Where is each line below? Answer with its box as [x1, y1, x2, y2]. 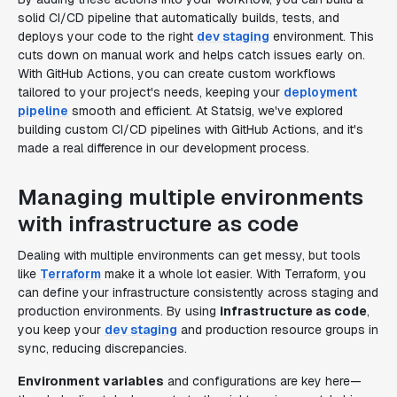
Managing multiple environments [18, 183, 363, 211]
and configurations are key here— [164, 373, 362, 389]
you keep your [18, 322, 105, 338]
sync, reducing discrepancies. [18, 340, 187, 356]
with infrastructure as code [18, 210, 299, 237]
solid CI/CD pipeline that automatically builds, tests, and [18, 10, 339, 26]
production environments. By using [18, 303, 220, 319]
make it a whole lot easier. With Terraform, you [101, 266, 366, 282]
